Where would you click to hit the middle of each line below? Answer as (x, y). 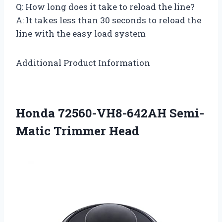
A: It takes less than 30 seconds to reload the (109, 20)
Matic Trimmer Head (78, 131)
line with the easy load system (81, 33)
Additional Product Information (83, 62)
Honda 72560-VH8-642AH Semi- (110, 113)
